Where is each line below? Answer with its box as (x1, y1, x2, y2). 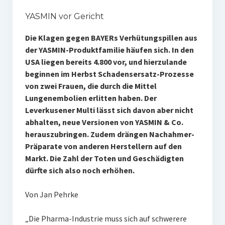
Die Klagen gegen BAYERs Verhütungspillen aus (25, 33, 197, 43)
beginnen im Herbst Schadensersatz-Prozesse (25, 69, 194, 79)
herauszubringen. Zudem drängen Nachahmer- (25, 129, 194, 140)
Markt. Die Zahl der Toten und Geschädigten (25, 153, 184, 164)
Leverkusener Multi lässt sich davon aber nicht (25, 105, 193, 116)
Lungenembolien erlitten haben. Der (25, 93, 157, 103)
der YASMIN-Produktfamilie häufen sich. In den (25, 45, 194, 55)
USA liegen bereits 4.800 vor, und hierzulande (25, 57, 187, 67)
